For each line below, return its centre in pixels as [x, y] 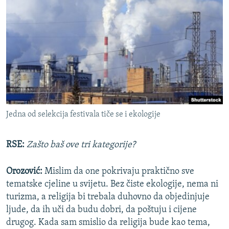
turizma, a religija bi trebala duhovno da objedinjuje [108, 197]
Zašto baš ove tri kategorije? [81, 145]
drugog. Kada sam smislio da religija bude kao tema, [108, 223]
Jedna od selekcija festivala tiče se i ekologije [83, 115]
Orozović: [24, 172]
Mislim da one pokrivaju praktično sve [118, 172]
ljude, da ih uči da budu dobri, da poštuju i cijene [101, 210]
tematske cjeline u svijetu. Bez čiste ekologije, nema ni [112, 185]
